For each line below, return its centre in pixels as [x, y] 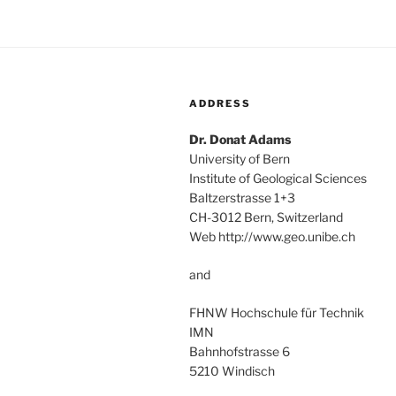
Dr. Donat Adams [240, 140]
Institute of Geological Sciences [278, 179]
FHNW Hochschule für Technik [277, 313]
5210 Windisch [232, 371]
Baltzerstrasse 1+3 [242, 198]
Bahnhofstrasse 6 [240, 352]
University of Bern [240, 159]
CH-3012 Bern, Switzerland [266, 217]
